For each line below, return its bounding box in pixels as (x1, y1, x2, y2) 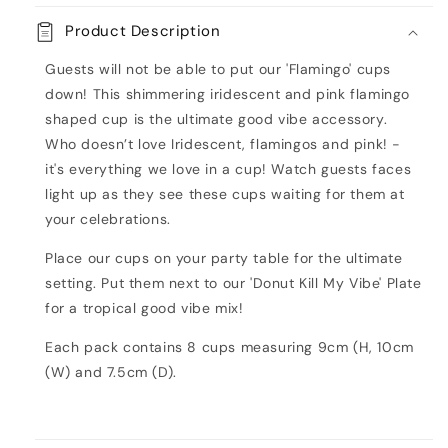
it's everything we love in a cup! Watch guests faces (45, 160, 412, 178)
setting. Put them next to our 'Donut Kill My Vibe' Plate (45, 274, 422, 292)
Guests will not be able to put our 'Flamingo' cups (45, 60, 392, 78)
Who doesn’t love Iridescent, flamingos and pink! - (45, 135, 402, 153)
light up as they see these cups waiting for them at (45, 185, 405, 203)
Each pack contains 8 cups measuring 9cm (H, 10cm (45, 338, 414, 356)
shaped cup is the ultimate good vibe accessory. (45, 110, 388, 128)
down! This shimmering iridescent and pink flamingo (45, 85, 411, 103)
